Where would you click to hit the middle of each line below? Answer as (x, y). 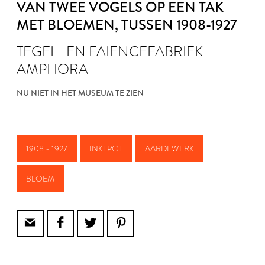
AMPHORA (52, 69)
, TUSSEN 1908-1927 (176, 25)
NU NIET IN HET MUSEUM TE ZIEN (80, 93)
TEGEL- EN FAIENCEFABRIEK (110, 51)
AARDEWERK (169, 148)
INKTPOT (106, 148)
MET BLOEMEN (66, 25)
